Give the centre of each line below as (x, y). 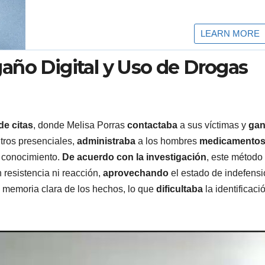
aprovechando (136, 173)
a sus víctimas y (213, 125)
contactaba (152, 125)
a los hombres (167, 141)
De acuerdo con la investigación (134, 157)
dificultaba (180, 189)
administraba (106, 141)
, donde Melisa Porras (80, 125)
